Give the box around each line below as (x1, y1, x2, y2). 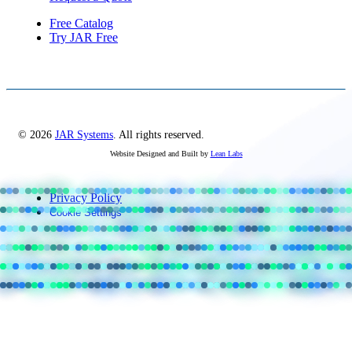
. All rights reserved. (113, 129, 204, 141)
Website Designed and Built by (109, 149, 211, 159)
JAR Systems (55, 129, 113, 141)
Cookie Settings (49, 207, 122, 219)
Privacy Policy (49, 191, 122, 205)
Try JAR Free (49, 31, 118, 45)
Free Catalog (49, 16, 113, 31)
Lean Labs (210, 149, 243, 159)
